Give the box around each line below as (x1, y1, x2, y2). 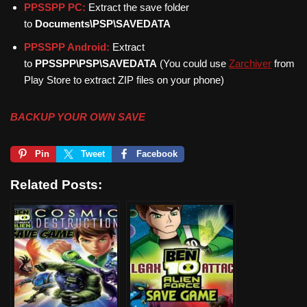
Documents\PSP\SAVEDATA (35, 17, 171, 29)
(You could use (157, 57, 229, 69)
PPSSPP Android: (24, 40, 110, 53)
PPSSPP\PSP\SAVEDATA (35, 57, 157, 69)
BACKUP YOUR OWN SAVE (10, 110, 145, 123)
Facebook (136, 148, 177, 159)
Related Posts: (10, 177, 102, 192)
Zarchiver (229, 57, 271, 69)
